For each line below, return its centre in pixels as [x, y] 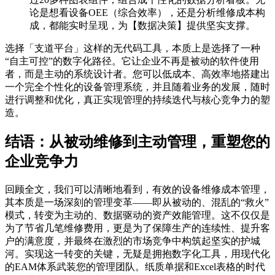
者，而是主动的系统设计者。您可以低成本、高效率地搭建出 [137, 74]
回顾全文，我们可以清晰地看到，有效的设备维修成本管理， [137, 189]
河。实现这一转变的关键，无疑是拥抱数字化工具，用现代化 [137, 254]
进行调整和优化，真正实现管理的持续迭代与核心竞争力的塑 [137, 99]
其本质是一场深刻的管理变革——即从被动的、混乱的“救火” [137, 202]
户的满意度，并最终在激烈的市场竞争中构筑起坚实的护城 [133, 241]
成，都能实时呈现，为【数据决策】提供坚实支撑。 [142, 25]
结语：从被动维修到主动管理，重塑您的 [137, 141]
